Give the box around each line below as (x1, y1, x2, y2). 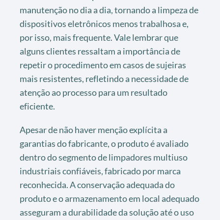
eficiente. (20, 100, 55, 111)
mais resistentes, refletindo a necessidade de (20, 73, 189, 84)
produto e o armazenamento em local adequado (20, 192, 199, 204)
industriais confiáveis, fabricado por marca (20, 165, 181, 176)
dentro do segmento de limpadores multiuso (20, 151, 188, 163)
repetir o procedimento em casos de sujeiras (20, 59, 186, 70)
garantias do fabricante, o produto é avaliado (20, 137, 189, 149)
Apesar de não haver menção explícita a (20, 124, 167, 135)
